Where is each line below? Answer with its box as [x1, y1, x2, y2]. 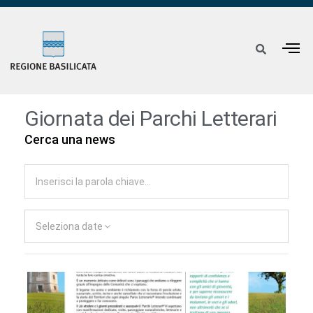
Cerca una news [24, 132, 115, 147]
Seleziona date [36, 221, 103, 233]
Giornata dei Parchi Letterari [24, 106, 277, 131]
